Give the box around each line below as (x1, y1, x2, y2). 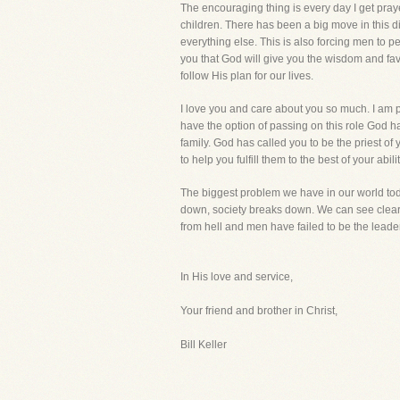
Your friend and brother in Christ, (180, 304, 337, 317)
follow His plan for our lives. (180, 70, 313, 82)
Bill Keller (180, 338, 227, 351)
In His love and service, (180, 271, 293, 283)
